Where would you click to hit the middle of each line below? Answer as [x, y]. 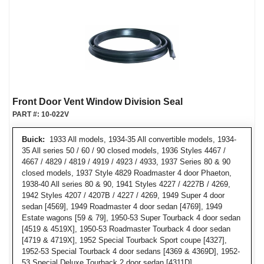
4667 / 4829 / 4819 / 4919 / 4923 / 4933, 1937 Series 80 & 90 [126, 162]
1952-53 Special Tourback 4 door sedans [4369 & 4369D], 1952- [131, 251]
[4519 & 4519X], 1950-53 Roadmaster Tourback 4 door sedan [126, 229]
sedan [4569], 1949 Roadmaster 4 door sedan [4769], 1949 [122, 207]
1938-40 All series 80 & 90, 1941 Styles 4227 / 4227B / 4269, [126, 184]
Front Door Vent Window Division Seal [98, 102]
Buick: [33, 139]
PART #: [27, 114]
